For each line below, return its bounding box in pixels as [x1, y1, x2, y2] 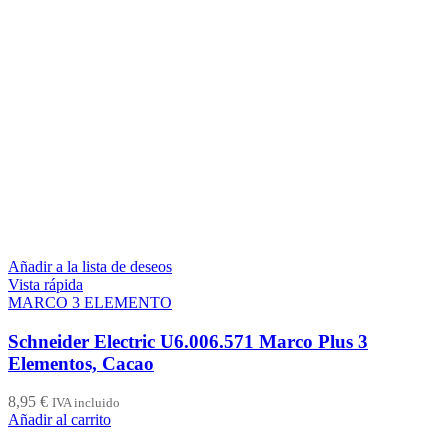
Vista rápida [8, 276, 83, 294]
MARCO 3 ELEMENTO [8, 294, 172, 312]
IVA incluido [52, 395, 120, 411]
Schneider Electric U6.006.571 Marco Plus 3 [8, 330, 368, 352]
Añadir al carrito [8, 411, 111, 429]
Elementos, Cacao [8, 352, 154, 374]
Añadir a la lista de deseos [8, 258, 172, 276]
